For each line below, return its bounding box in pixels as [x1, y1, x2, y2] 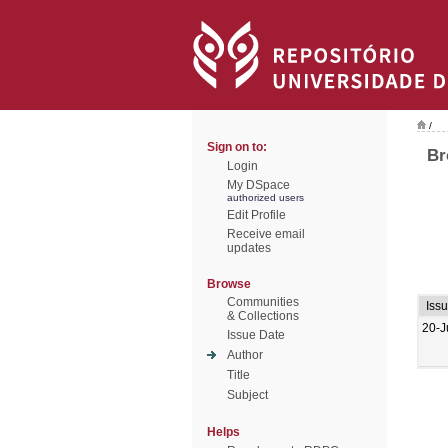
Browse [207, 277, 251, 291]
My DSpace [227, 178, 290, 192]
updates [227, 241, 271, 255]
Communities [227, 295, 299, 309]
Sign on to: [207, 140, 267, 154]
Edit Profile [227, 208, 286, 222]
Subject [227, 388, 268, 402]
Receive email [227, 227, 305, 241]
